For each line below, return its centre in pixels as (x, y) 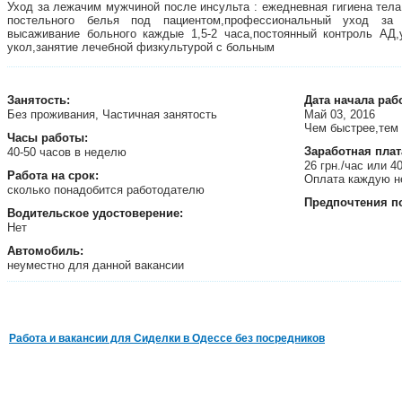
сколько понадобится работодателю (108, 190)
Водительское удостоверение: (95, 213)
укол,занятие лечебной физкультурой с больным (143, 47)
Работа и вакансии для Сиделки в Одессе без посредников (167, 338)
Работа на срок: (53, 175)
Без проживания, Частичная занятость (114, 114)
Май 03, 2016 (341, 114)
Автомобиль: (45, 251)
